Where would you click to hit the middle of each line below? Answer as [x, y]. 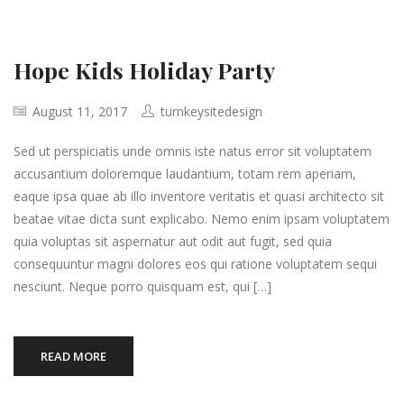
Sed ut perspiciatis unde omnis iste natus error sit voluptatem [193, 151]
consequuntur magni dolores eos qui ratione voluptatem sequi [195, 264]
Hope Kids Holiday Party [144, 70]
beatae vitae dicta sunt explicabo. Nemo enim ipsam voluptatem [202, 219]
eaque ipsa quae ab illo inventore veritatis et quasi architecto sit [199, 196]
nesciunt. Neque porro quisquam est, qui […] [142, 286]
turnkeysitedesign [211, 111]
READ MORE [73, 356]
